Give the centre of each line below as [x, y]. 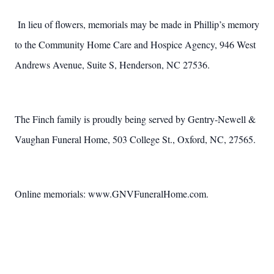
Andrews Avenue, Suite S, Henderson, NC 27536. [112, 65]
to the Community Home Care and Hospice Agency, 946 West [135, 44]
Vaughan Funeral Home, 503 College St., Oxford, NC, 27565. [135, 139]
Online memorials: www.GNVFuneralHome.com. [112, 194]
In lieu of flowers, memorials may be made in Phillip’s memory [139, 24]
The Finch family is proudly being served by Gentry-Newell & [135, 119]
